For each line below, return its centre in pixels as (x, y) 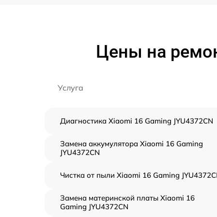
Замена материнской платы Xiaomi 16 (127, 198)
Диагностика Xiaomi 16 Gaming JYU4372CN (137, 121)
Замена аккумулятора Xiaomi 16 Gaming (132, 144)
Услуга (70, 88)
